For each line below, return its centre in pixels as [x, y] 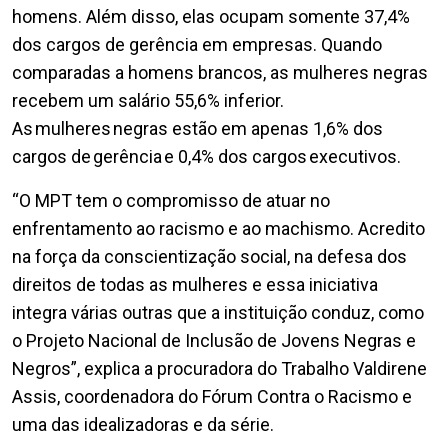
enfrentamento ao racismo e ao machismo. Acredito [218, 228]
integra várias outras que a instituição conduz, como [218, 312]
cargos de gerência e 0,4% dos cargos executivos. [206, 156]
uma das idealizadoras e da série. [143, 424]
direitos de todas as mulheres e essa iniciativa [195, 284]
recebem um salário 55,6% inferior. [148, 100]
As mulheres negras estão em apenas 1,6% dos [197, 128]
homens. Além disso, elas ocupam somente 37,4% [211, 16]
